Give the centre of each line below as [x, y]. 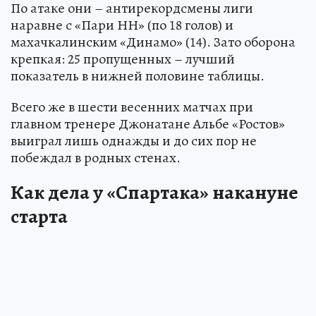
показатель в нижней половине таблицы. [138, 76]
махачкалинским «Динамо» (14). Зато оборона [153, 42]
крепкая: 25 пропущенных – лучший [123, 59]
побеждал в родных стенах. [96, 158]
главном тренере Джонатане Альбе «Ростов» [148, 124]
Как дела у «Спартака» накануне [154, 193]
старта [39, 217]
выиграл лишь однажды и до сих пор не [134, 141]
